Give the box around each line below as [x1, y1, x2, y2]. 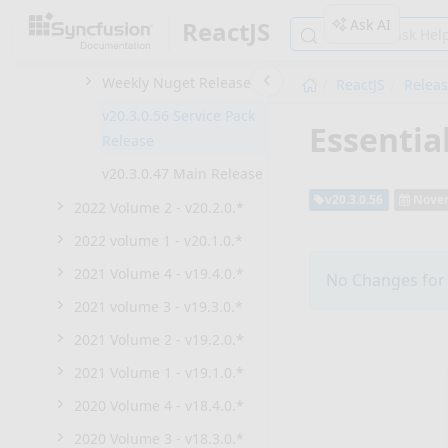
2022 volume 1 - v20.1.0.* [74, 231, 243, 250]
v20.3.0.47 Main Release [102, 164, 263, 183]
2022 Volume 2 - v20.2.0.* [74, 198, 244, 217]
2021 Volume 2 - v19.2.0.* [74, 330, 244, 349]
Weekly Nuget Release [102, 73, 251, 92]
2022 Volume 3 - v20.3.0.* [74, 39, 244, 58]
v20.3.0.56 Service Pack [102, 106, 255, 125]
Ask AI [349, 14, 391, 34]
